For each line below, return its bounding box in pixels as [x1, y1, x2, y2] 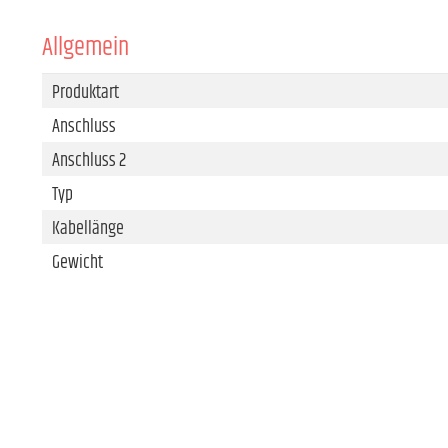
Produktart [52, 78, 119, 107]
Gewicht [52, 248, 103, 277]
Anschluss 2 [52, 146, 126, 175]
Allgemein [42, 28, 129, 67]
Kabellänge [52, 214, 124, 243]
